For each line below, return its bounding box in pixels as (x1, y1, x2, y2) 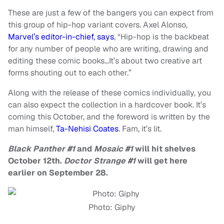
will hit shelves (133, 143, 195, 154)
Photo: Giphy (88, 202, 135, 213)
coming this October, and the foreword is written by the (8, 111, 210, 122)
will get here (135, 155, 187, 166)
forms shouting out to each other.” (8, 67, 131, 78)
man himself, (8, 123, 56, 134)
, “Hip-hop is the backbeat (114, 31, 209, 42)
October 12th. (8, 155, 64, 166)
